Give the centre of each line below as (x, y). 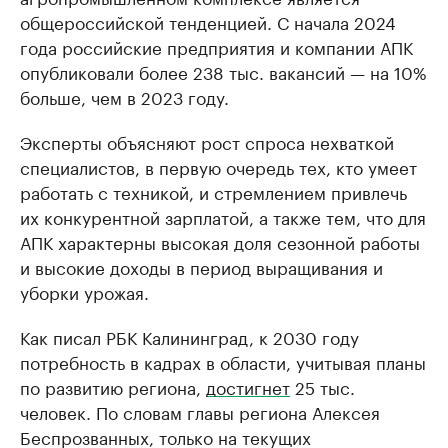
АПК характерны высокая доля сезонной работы (220, 240)
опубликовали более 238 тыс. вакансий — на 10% (223, 70)
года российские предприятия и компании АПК (216, 45)
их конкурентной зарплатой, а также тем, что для (223, 215)
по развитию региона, (113, 385)
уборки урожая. (84, 290)
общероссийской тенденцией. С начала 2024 (208, 20)
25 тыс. (322, 385)
